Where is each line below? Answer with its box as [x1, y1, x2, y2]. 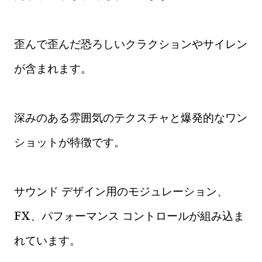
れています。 [14, 233, 81, 247]
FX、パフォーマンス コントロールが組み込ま [14, 209, 244, 223]
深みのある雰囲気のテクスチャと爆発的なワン [14, 111, 247, 125]
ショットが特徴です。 [14, 135, 125, 149]
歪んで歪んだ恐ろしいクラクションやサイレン [14, 37, 247, 51]
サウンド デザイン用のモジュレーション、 [14, 184, 228, 198]
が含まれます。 [14, 61, 92, 75]
